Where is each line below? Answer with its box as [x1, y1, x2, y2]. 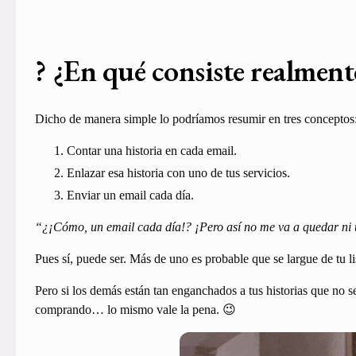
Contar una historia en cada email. [66, 143, 240, 157]
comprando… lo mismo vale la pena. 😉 [34, 302, 236, 316]
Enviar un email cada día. [66, 188, 197, 202]
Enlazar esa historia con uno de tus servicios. [66, 165, 290, 180]
